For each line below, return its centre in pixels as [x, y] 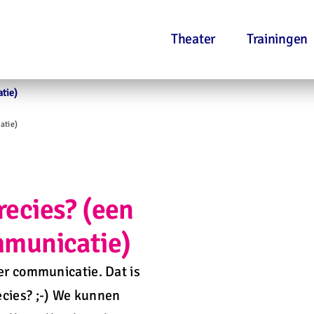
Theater [193, 39]
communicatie [55, 271]
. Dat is [119, 271]
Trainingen [277, 39]
